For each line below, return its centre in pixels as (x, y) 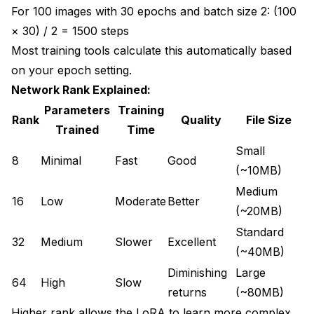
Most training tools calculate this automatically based (151, 50)
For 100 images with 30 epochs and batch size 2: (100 (154, 11)
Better (184, 201)
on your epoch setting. (71, 70)
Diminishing (197, 272)
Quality (201, 120)
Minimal (61, 160)
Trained (77, 129)
